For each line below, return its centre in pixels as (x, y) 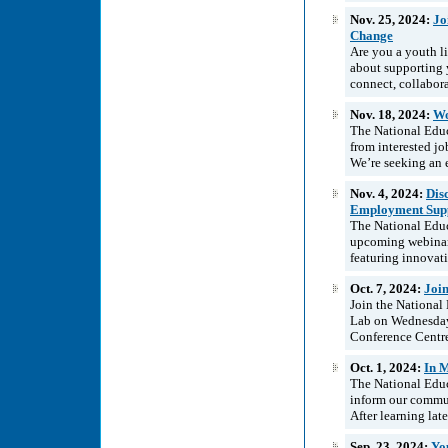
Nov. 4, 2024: (388, 193)
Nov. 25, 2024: (391, 19)
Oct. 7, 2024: (387, 288)
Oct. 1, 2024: (387, 367)
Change (371, 35)
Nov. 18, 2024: (391, 114)
